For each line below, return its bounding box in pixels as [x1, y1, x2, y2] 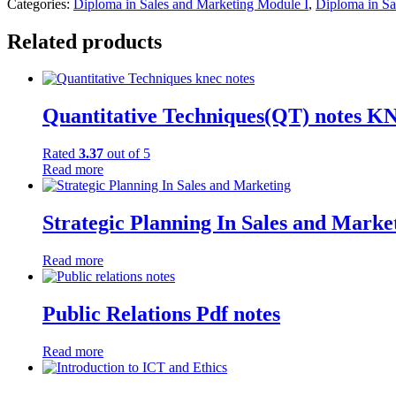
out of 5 [103, 146, 150, 162]
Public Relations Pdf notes [42, 301, 280, 325]
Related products [7, 29, 162, 53]
